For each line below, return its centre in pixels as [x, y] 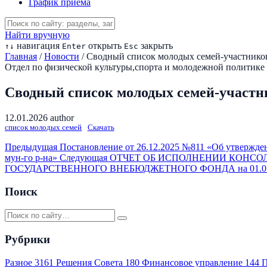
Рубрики [27, 239]
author [62, 117]
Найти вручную [37, 35]
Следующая [85, 157]
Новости [62, 56]
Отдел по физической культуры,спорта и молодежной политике [135, 67]
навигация [37, 46]
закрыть [156, 46]
